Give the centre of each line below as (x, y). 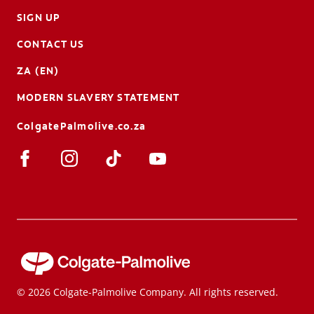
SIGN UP (39, 17)
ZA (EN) (38, 70)
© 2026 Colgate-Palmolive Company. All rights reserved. (148, 292)
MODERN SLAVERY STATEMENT (98, 97)
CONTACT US (51, 44)
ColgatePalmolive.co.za (82, 126)
